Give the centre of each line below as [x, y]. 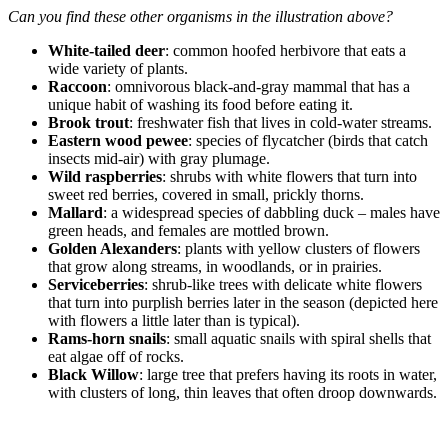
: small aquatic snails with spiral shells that [298, 338]
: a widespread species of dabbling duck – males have [271, 212]
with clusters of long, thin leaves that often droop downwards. [242, 392]
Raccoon [77, 86]
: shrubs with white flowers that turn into [289, 176]
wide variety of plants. [118, 68]
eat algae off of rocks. [116, 356]
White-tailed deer [106, 50]
